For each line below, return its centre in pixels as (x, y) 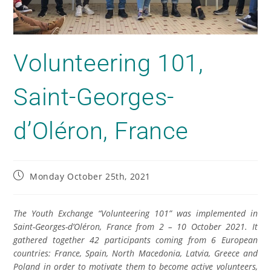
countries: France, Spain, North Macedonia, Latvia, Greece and (135, 253)
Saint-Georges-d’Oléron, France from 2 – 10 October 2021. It (135, 226)
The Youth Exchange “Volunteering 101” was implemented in (135, 213)
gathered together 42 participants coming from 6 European (135, 240)
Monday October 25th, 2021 (90, 176)
